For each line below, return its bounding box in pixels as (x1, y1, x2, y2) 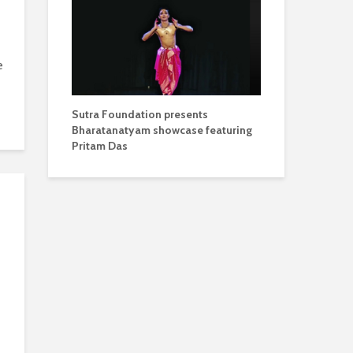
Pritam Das (72, 138, 128, 153)
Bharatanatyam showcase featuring (72, 122, 252, 137)
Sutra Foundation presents (72, 106, 208, 121)
